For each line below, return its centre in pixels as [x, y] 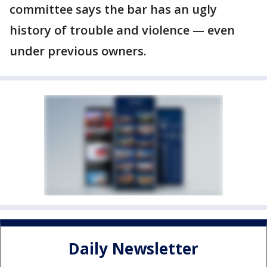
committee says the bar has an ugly [113, 9]
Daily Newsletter [133, 249]
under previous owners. [78, 51]
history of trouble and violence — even [122, 30]
